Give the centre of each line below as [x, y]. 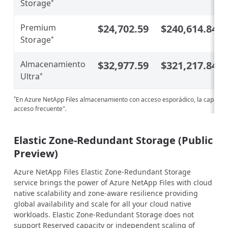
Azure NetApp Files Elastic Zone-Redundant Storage [102, 172]
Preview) [36, 153]
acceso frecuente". [40, 109]
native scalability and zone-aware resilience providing [106, 193]
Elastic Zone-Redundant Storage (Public [113, 140]
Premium [38, 28]
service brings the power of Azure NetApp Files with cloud [113, 182]
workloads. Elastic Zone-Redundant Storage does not [104, 214]
